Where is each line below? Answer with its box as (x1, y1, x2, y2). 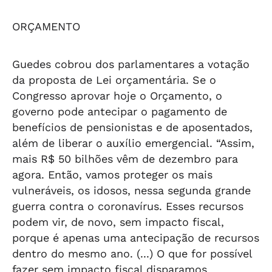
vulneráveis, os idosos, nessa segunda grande (12, 184, 251, 197)
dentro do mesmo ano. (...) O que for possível (12, 247, 252, 260)
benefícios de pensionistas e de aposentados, (12, 121, 253, 134)
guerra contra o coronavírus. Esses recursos (12, 200, 243, 212)
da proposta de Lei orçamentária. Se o (12, 73, 216, 86)
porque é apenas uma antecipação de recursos (12, 231, 259, 244)
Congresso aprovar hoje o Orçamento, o (12, 89, 222, 102)
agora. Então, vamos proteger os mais (12, 168, 212, 181)
